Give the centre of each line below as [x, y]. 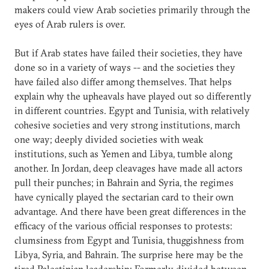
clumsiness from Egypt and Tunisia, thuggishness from [129, 240]
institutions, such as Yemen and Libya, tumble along [123, 153]
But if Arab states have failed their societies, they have [128, 53]
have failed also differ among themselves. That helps [123, 81]
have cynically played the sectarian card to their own [124, 197]
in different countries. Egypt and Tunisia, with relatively [132, 110]
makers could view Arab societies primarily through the [132, 9]
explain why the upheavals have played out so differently [133, 96]
